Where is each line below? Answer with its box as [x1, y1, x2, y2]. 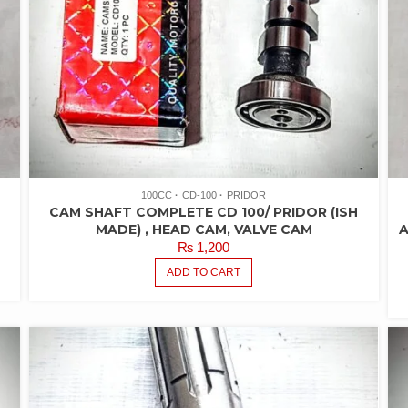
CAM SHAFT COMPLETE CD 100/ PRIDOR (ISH [49, 204, 359, 221]
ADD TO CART [167, 266, 241, 280]
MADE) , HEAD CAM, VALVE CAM [95, 221, 312, 239]
